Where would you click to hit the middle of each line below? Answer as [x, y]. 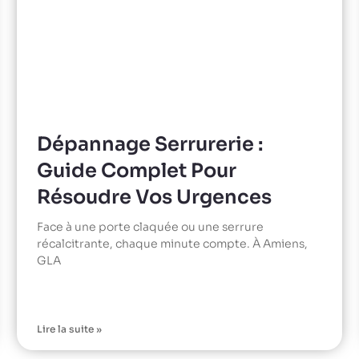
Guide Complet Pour [136, 170]
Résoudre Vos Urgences [154, 197]
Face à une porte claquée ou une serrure [150, 226]
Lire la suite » [69, 329]
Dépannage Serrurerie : [149, 144]
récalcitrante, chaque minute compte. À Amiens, [172, 243]
